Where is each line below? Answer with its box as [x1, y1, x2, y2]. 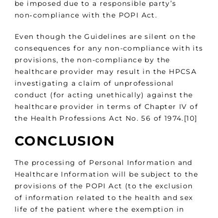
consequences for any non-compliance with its [15, 44, 203, 53]
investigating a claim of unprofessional [15, 79, 174, 88]
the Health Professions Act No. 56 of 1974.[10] [15, 114, 198, 123]
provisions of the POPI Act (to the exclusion [15, 182, 193, 191]
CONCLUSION [15, 133, 115, 149]
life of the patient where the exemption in [15, 205, 184, 214]
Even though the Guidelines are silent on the [15, 32, 196, 41]
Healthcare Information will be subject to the [15, 170, 198, 179]
